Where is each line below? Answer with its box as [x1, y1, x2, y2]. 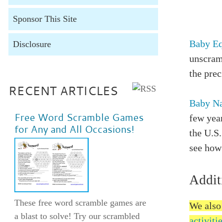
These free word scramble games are [14, 197, 146, 208]
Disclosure [12, 39, 51, 50]
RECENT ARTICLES [8, 83, 118, 99]
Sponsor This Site [12, 13, 77, 24]
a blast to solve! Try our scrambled [14, 211, 140, 221]
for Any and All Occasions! [14, 122, 134, 136]
